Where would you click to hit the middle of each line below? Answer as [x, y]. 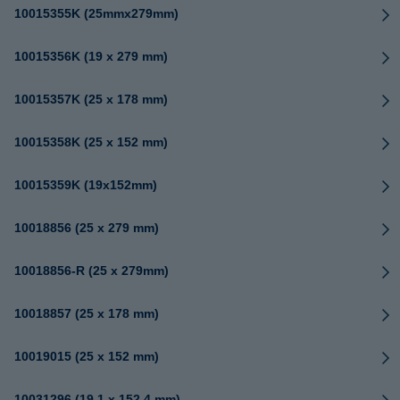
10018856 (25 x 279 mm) [87, 228]
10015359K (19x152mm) [86, 185]
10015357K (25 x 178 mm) [91, 99]
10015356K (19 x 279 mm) [91, 56]
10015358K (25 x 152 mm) [91, 142]
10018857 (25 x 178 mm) [87, 313]
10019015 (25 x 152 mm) [87, 356]
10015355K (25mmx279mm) [96, 13]
